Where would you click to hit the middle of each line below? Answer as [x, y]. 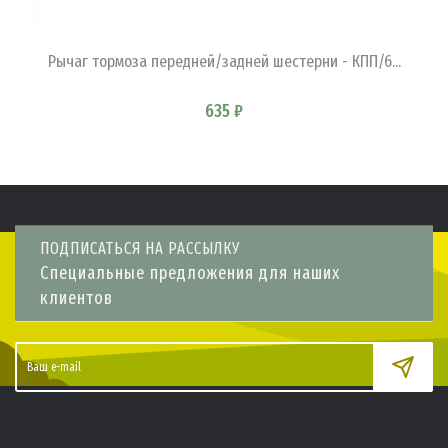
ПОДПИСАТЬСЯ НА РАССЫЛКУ [140, 248]
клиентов [76, 297]
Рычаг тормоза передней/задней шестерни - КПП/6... [224, 61]
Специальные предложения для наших [190, 272]
